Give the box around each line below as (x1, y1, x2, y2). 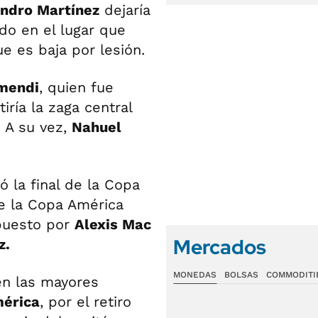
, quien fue (39, 78, 114, 96)
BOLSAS (224, 270, 258, 280)
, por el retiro (40, 292, 131, 310)
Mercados (173, 234, 266, 261)
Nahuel (72, 118, 121, 136)
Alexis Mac (75, 215, 151, 233)
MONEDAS (173, 270, 216, 280)
